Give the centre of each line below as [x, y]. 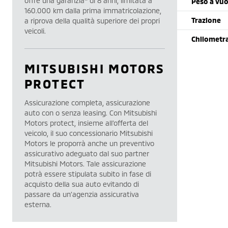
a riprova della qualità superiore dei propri [92, 21]
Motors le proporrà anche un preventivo [89, 143]
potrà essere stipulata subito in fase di [88, 174]
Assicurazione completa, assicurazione [87, 103]
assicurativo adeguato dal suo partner [87, 153]
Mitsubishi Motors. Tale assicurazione [85, 164]
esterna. [38, 204]
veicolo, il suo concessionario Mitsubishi [89, 133]
